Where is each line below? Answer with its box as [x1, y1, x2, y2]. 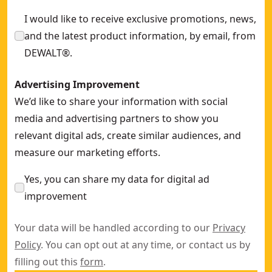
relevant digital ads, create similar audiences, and [15, 129, 241, 142]
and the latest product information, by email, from [24, 29, 256, 42]
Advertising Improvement [15, 78, 140, 91]
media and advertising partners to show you [15, 112, 219, 125]
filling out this [15, 255, 80, 268]
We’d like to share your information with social [15, 95, 228, 108]
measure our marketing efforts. [15, 146, 160, 159]
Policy [15, 238, 41, 251]
